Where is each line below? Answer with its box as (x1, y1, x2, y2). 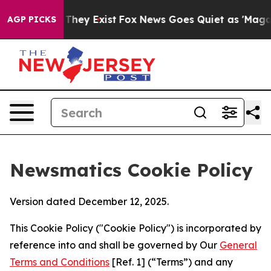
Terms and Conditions (10, 256, 109, 268)
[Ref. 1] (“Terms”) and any (109, 256, 233, 268)
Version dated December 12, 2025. (10, 195, 169, 207)
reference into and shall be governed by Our (10, 239, 220, 251)
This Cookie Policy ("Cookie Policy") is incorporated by (10, 222, 261, 234)
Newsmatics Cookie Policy (10, 158, 253, 181)
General (220, 239, 257, 251)
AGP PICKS (7, 14, 56, 25)
